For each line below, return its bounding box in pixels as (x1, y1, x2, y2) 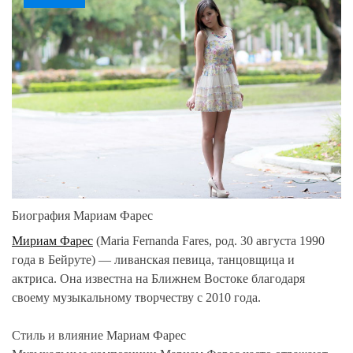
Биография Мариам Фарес (12, 208, 153, 222)
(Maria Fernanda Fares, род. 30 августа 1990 (93, 233, 325, 247)
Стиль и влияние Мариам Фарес (12, 328, 186, 342)
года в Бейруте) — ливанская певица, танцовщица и (12, 252, 295, 266)
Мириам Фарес (12, 233, 93, 247)
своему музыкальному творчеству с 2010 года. (12, 290, 261, 304)
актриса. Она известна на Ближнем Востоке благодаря (12, 271, 305, 285)
